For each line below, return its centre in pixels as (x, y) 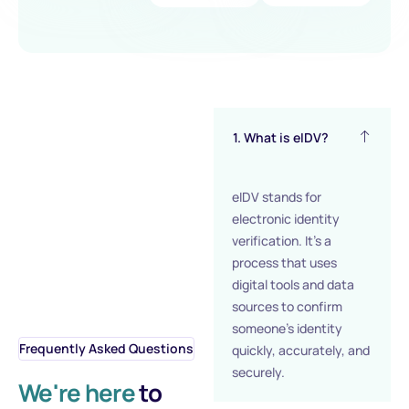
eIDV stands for (277, 197)
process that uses (284, 262)
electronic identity (286, 219)
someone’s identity (287, 328)
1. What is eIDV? (281, 137)
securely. (258, 372)
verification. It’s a (282, 241)
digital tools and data (293, 284)
